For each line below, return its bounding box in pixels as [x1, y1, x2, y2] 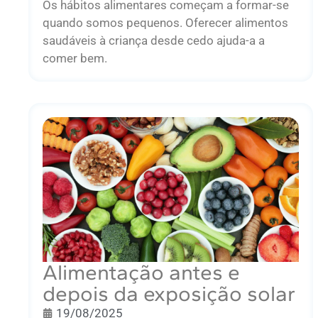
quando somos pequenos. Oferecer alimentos [43, 16, 288, 31]
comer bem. [43, 51, 107, 66]
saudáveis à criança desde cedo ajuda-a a [43, 33, 265, 48]
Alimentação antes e [43, 258, 240, 285]
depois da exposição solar [43, 280, 295, 307]
